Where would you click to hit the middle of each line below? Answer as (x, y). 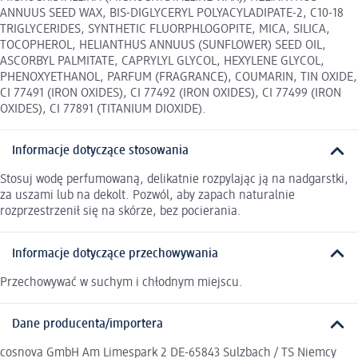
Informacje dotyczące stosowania (100, 151)
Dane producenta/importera (88, 325)
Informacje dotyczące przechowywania (115, 254)
